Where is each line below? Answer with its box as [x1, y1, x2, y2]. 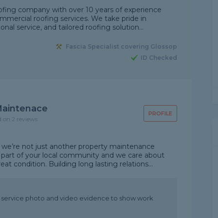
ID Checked [140, 54, 177, 62]
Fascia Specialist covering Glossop [65, 43, 177, 51]
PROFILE [148, 110, 172, 117]
